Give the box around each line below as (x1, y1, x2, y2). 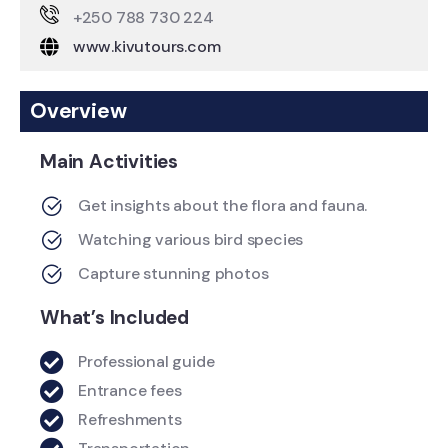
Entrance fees (78, 380, 182, 402)
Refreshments (78, 409, 182, 431)
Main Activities (40, 149, 178, 175)
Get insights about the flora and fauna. (78, 195, 368, 217)
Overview (30, 97, 127, 126)
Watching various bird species (78, 229, 304, 251)
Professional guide (78, 351, 215, 373)
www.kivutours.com (72, 36, 221, 58)
